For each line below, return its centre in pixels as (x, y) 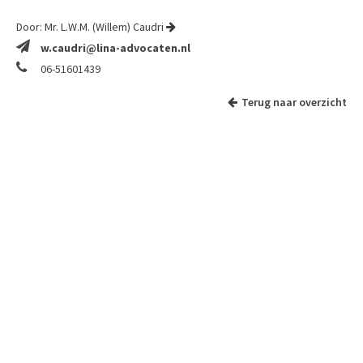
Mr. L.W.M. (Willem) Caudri (105, 26)
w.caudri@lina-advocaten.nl (115, 47)
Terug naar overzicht (294, 102)
